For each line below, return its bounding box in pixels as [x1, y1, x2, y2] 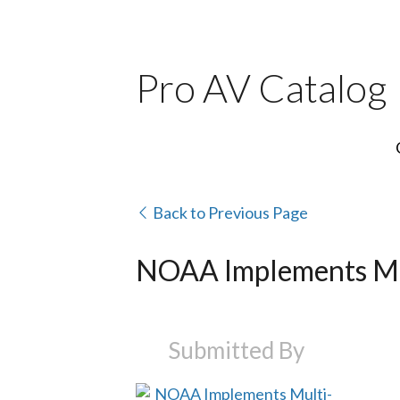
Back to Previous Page [150, 202, 308, 222]
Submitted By [167, 335, 304, 364]
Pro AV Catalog [136, 63, 387, 111]
